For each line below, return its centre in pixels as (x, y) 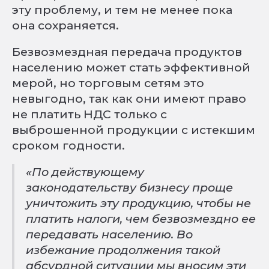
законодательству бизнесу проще (130, 187)
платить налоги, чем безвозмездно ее (141, 219)
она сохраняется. (65, 25)
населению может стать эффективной (131, 67)
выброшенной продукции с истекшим (134, 130)
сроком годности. (68, 145)
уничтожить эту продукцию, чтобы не (139, 203)
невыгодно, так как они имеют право (129, 98)
